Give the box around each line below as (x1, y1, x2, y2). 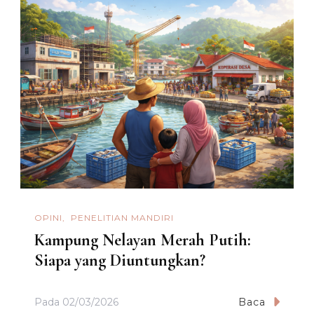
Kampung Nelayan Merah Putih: (34, 230, 251, 251)
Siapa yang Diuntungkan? (34, 250, 205, 271)
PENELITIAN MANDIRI (71, 212, 174, 223)
